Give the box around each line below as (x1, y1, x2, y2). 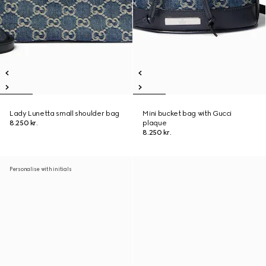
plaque (142, 119, 167, 127)
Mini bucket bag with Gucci (142, 109, 232, 118)
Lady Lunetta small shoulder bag (9, 109, 119, 118)
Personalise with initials (9, 166, 72, 172)
